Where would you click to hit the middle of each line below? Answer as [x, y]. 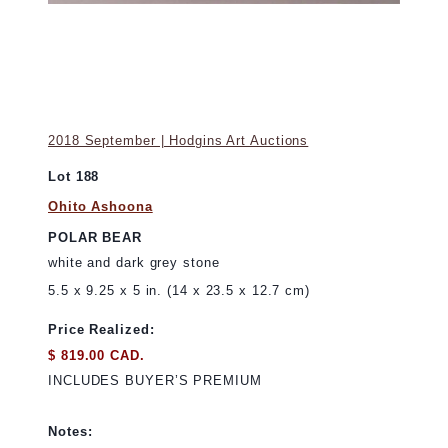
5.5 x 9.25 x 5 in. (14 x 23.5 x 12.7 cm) [179, 290]
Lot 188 [74, 177]
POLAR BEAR [95, 237]
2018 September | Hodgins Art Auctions [178, 141]
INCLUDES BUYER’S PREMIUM [155, 380]
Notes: [70, 431]
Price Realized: [101, 330]
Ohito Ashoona [100, 206]
